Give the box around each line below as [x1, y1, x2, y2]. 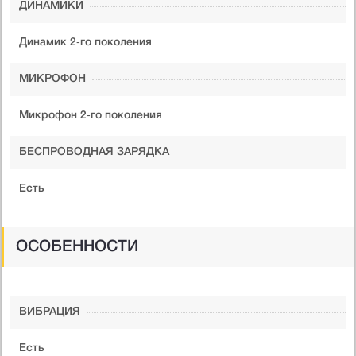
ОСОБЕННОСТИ [16, 239, 138, 254]
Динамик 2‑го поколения [19, 37, 152, 48]
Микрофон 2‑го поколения [19, 110, 162, 121]
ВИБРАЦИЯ [19, 306, 80, 317]
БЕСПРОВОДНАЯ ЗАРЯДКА [19, 146, 169, 157]
